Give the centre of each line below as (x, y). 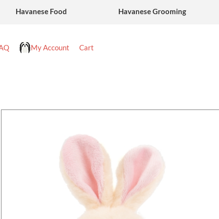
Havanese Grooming (153, 11)
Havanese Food (41, 11)
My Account (50, 47)
